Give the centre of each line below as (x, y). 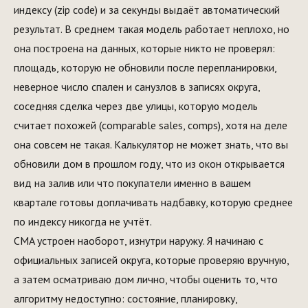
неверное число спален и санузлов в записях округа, (137, 87)
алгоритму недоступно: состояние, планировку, (125, 298)
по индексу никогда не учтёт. (83, 221)
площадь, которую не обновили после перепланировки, (145, 67)
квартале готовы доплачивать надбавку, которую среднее (153, 202)
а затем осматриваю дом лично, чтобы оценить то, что (146, 279)
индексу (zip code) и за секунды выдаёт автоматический (147, 10)
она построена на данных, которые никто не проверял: (144, 48)
